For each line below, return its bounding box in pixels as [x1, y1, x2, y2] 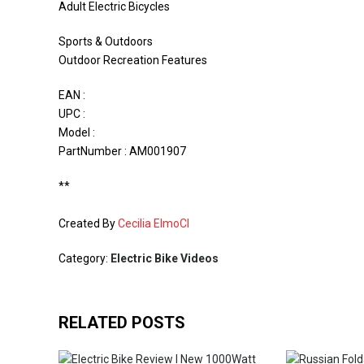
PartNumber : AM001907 [58, 145, 186, 158]
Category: [58, 252, 110, 265]
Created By [58, 217, 118, 230]
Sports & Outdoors [58, 35, 153, 48]
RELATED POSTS [58, 313, 185, 332]
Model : [58, 126, 95, 139]
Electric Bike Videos [110, 252, 219, 265]
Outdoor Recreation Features [58, 54, 207, 67]
